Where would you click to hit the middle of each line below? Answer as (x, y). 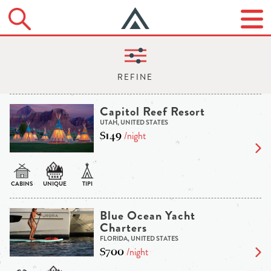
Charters (123, 228)
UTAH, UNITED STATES (134, 122)
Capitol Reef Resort (152, 112)
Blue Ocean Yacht (147, 216)
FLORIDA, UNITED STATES (139, 239)
